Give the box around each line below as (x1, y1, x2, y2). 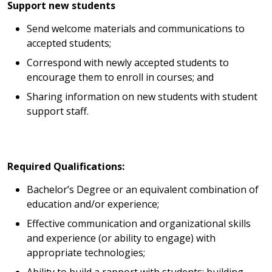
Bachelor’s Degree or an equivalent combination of (27, 183, 259, 197)
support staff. (27, 104, 91, 118)
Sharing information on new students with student (27, 90, 257, 104)
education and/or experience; (27, 197, 161, 211)
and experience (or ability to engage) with (27, 231, 216, 245)
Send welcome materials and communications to (27, 22, 245, 36)
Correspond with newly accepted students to (27, 56, 229, 70)
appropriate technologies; (27, 246, 148, 260)
